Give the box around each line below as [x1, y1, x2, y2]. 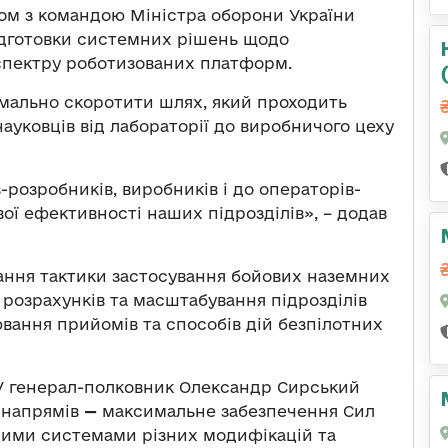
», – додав [304, 203, 387, 222]
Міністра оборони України [130, 5, 355, 24]
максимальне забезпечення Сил [102, 401, 375, 420]
